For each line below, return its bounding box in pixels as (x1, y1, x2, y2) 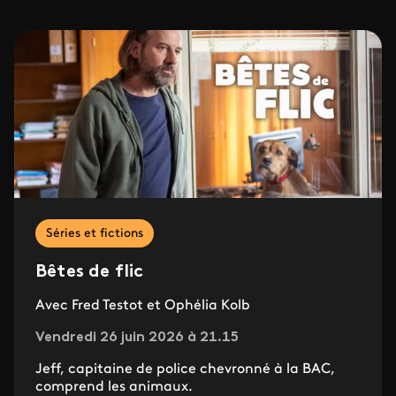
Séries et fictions (46, 227, 143, 241)
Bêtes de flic (35, 263, 144, 282)
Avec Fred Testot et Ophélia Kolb (35, 299, 250, 314)
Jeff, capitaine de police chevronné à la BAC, (35, 362, 335, 377)
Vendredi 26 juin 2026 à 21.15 (35, 331, 239, 346)
